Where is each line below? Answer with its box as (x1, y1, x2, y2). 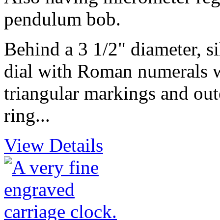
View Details (4, 135, 103, 156)
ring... (4, 105, 50, 126)
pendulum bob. (4, 8, 121, 30)
